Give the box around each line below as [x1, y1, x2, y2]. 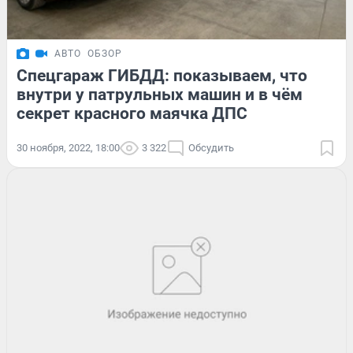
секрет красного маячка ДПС [17, 103, 247, 123]
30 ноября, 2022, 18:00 [17, 141, 120, 154]
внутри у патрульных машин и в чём [17, 84, 303, 104]
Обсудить [188, 141, 234, 154]
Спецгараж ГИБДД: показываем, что [17, 65, 307, 85]
